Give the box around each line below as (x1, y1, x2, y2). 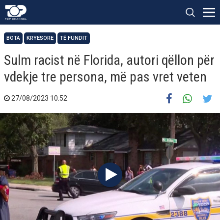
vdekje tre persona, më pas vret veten (4, 69, 207, 85)
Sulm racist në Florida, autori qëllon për (4, 52, 215, 68)
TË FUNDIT (60, 35, 87, 41)
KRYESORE (27, 35, 54, 41)
